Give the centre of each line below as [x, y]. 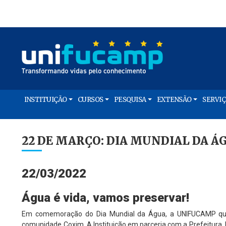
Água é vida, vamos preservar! [106, 198]
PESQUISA [130, 100]
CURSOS [90, 100]
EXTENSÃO [174, 100]
